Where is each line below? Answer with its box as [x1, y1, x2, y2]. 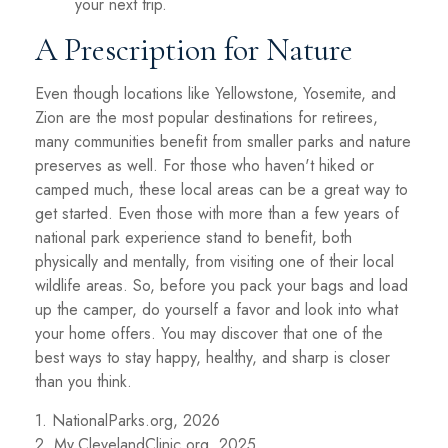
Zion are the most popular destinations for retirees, [35, 105, 378, 129]
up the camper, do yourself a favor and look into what [35, 297, 398, 321]
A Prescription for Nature [35, 29, 353, 69]
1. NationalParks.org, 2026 [35, 408, 220, 432]
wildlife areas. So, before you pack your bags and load [35, 273, 408, 297]
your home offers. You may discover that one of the [35, 321, 383, 345]
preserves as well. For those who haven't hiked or [35, 153, 374, 177]
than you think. [35, 369, 132, 393]
